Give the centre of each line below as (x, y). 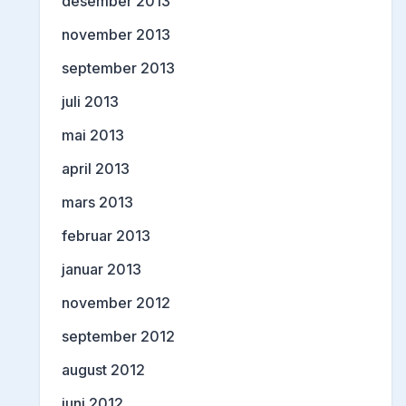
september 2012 (118, 337)
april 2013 (96, 169)
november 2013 (116, 35)
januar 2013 (101, 270)
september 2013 (118, 68)
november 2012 (116, 303)
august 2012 (103, 370)
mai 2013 (93, 135)
